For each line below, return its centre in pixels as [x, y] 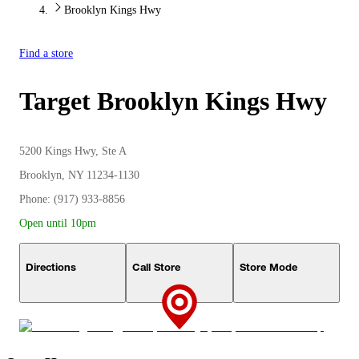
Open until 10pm [58, 223]
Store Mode [268, 266]
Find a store [46, 53]
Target [58, 101]
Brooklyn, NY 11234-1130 [79, 175]
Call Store [157, 266]
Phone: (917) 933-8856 [72, 199]
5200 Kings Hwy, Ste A [73, 151]
